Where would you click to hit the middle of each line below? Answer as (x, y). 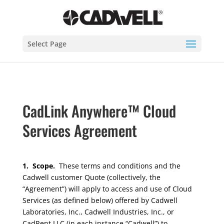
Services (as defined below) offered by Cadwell (100, 200)
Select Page (47, 44)
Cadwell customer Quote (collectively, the (91, 177)
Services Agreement (79, 130)
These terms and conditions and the (119, 166)
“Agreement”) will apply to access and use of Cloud (107, 189)
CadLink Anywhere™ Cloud (99, 111)
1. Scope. (40, 166)
